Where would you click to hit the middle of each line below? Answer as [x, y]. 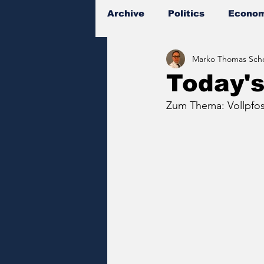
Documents [158, 60]
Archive [126, 13]
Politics [186, 13]
